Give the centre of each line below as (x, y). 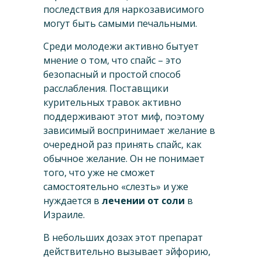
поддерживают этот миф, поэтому (124, 117)
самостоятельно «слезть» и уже (116, 187)
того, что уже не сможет (99, 173)
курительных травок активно (112, 103)
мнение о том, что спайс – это (112, 61)
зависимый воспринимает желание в (129, 131)
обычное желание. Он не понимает (124, 159)
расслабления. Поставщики (106, 89)
